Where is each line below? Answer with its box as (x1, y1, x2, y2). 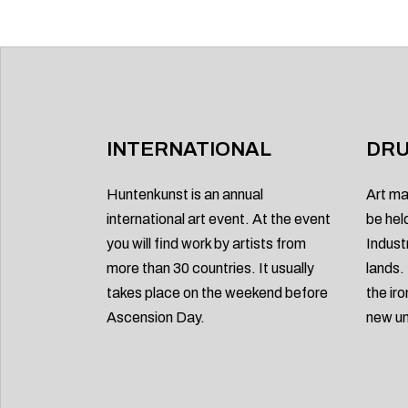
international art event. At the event (107, 211, 331, 227)
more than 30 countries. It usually (107, 260, 314, 276)
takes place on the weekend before (107, 285, 328, 301)
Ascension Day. (107, 310, 205, 325)
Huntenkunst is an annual (107, 187, 263, 202)
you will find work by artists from (107, 236, 306, 251)
